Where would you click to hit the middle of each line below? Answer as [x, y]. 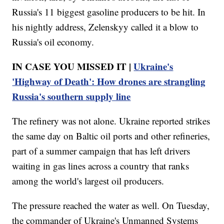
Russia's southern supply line [71, 96]
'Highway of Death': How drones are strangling [109, 81]
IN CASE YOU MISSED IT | [73, 66]
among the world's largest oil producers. [88, 180]
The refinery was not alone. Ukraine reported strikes [111, 120]
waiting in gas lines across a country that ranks [101, 165]
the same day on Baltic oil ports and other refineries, [111, 135]
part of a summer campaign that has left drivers [101, 150]
